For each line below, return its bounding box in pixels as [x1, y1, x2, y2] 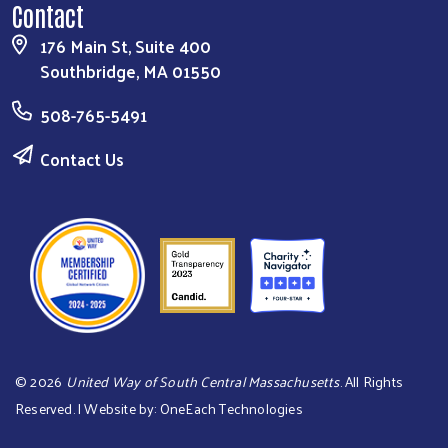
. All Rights [339, 369, 404, 395]
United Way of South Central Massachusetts [66, 369, 340, 395]
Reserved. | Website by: [15, 396, 160, 422]
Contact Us [40, 144, 124, 175]
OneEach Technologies [159, 396, 303, 422]
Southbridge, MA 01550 [40, 56, 221, 87]
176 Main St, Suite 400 [40, 31, 211, 62]
